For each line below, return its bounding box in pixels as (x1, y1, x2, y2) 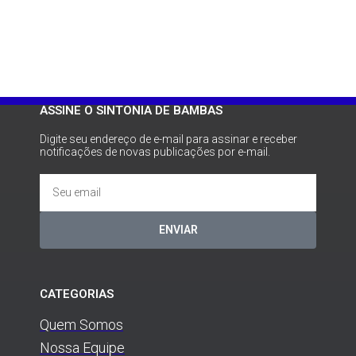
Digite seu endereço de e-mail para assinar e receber (40, 132, 297, 145)
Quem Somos (40, 315, 123, 333)
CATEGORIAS (40, 286, 114, 301)
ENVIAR (158, 223, 198, 237)
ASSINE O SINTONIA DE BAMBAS (40, 103, 222, 118)
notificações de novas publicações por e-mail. (40, 145, 270, 158)
